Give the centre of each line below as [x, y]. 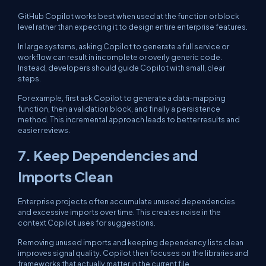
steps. [29, 78]
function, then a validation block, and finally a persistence [119, 109]
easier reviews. [44, 130]
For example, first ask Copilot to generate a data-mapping [122, 98]
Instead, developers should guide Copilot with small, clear [121, 68]
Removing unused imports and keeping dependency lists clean [131, 242]
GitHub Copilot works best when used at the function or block [129, 16]
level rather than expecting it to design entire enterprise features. [133, 27]
